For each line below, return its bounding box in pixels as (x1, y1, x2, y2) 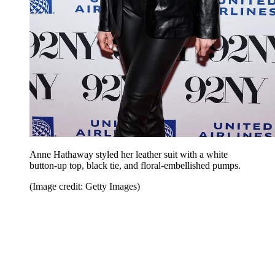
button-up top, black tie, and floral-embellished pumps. (29, 160, 241, 171)
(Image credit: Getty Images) (29, 181, 140, 192)
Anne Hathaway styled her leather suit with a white (29, 149, 228, 160)
